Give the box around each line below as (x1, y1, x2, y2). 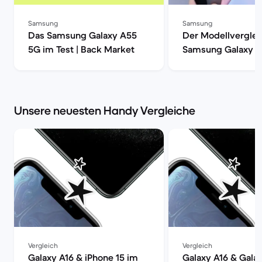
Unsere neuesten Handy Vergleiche (14, 104, 195, 118)
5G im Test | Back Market (28, 43, 135, 55)
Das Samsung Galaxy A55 (28, 29, 137, 41)
